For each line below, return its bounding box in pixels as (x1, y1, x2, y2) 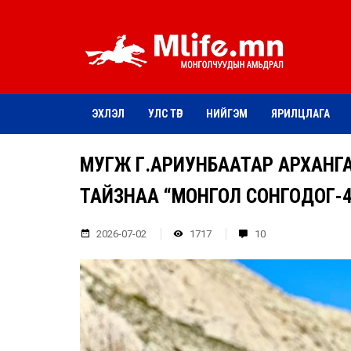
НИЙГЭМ (206, 107, 248, 121)
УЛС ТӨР (148, 107, 183, 121)
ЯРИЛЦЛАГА (271, 107, 330, 121)
